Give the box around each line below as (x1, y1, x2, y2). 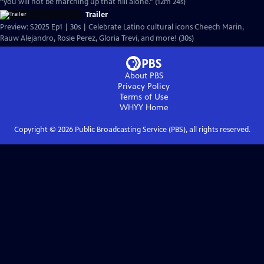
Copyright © (14, 125, 58, 134)
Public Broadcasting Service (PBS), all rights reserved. (72, 125, 250, 134)
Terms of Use (119, 92, 169, 102)
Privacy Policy (118, 81, 170, 91)
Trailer (85, 10, 108, 19)
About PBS (124, 71, 163, 81)
